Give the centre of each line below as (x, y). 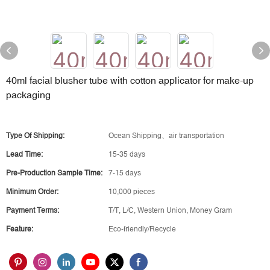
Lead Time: (24, 154)
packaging (28, 95)
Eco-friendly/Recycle (142, 229)
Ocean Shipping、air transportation (166, 136)
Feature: (20, 229)
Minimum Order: (32, 192)
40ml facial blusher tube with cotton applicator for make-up (130, 80)
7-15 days (125, 173)
